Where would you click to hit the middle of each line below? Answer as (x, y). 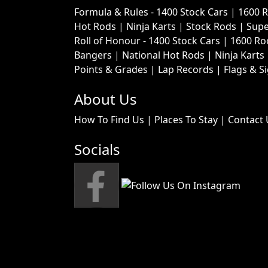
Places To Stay (186, 120)
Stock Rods (211, 27)
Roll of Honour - (111, 41)
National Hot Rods (163, 55)
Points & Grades (111, 70)
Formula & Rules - (115, 12)
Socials (97, 150)
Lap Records (186, 70)
